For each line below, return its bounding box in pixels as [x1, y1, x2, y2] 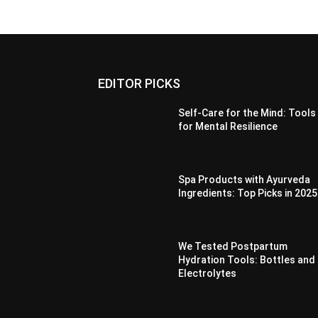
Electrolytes [178, 267, 237, 279]
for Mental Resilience [178, 120, 278, 132]
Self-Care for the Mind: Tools [178, 106, 317, 119]
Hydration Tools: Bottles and [178, 253, 316, 265]
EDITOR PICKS [98, 75, 180, 91]
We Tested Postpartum [178, 240, 288, 252]
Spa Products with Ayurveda [178, 173, 311, 185]
